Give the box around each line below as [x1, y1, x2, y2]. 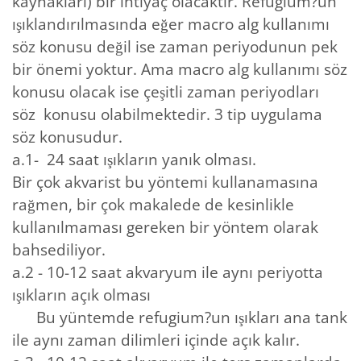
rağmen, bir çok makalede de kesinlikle [12, 193, 294, 215]
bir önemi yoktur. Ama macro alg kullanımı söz [12, 58, 347, 80]
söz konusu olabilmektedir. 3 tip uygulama [12, 103, 322, 125]
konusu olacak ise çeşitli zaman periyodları [12, 81, 319, 102]
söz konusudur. [12, 126, 122, 147]
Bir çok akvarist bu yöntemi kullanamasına [12, 171, 318, 193]
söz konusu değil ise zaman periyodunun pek [12, 35, 338, 57]
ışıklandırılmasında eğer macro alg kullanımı [12, 13, 330, 35]
